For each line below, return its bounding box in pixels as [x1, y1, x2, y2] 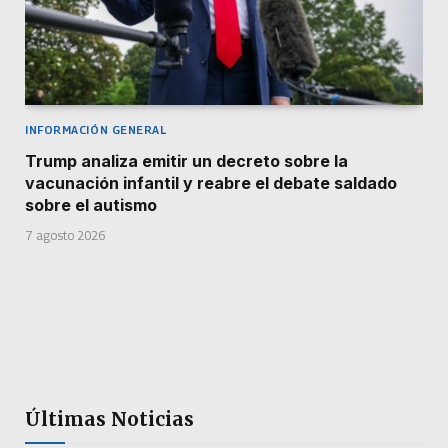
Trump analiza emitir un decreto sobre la [25, 150, 348, 171]
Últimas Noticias [25, 406, 194, 431]
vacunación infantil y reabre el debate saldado [25, 172, 397, 193]
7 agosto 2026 [25, 227, 105, 243]
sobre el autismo [25, 194, 157, 215]
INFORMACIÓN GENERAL [25, 122, 167, 136]
